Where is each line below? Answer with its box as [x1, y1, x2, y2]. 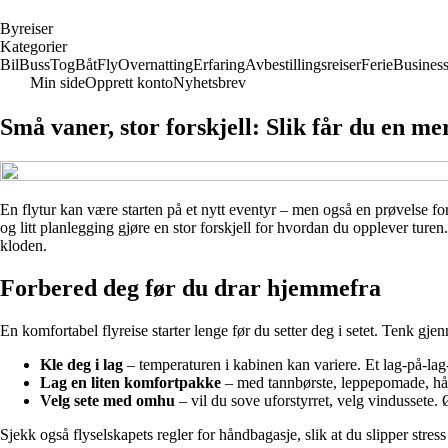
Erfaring [193, 56, 245, 73]
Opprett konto [85, 74, 173, 91]
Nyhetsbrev [173, 74, 246, 91]
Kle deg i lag [40, 355, 123, 373]
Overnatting [118, 56, 193, 73]
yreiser [11, 20, 53, 37]
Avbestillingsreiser [245, 56, 361, 73]
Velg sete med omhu [40, 391, 175, 409]
